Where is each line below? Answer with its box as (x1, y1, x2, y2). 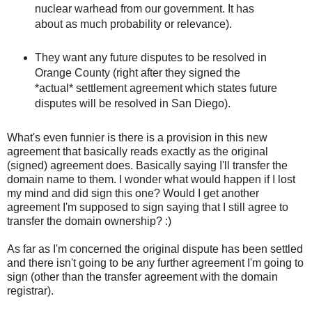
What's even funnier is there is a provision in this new (7, 132, 267, 144)
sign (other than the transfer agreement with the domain (7, 271, 278, 283)
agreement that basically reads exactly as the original (7, 146, 268, 158)
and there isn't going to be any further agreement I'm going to (7, 257, 304, 270)
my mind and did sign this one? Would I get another (7, 187, 259, 200)
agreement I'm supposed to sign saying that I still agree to (7, 201, 288, 214)
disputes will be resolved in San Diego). (34, 97, 231, 110)
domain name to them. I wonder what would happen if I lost (7, 173, 295, 186)
